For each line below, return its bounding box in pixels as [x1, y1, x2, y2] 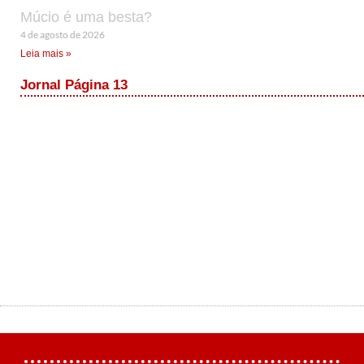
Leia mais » [20, 47, 71, 59]
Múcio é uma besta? [20, 8, 152, 25]
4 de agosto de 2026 [20, 28, 105, 41]
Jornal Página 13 [20, 76, 128, 93]
